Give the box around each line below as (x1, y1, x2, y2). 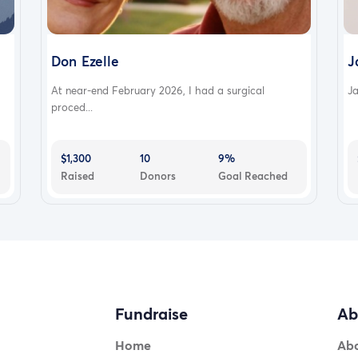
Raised (60, 168, 94, 183)
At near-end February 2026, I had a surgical (50, 82, 265, 97)
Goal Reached (218, 168, 288, 183)
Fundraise (114, 303, 188, 325)
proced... (50, 99, 93, 114)
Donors (139, 168, 176, 183)
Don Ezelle (50, 51, 119, 70)
